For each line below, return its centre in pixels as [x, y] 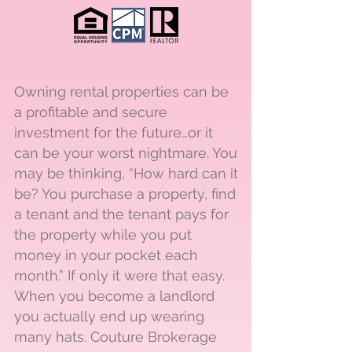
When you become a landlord [114, 296]
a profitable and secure [91, 112]
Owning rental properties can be [121, 92]
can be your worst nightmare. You [126, 153]
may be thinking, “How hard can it [126, 173]
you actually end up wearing [109, 316]
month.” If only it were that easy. [119, 275]
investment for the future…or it [114, 132]
